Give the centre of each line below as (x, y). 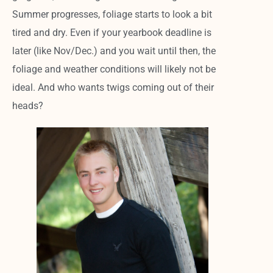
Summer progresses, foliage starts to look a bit (112, 14)
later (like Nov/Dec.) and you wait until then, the (114, 51)
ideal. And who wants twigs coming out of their (113, 87)
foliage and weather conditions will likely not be (114, 69)
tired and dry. (41, 32)
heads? (28, 105)
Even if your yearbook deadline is (141, 32)
